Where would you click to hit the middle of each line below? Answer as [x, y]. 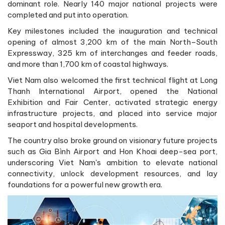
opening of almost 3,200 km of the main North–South [113, 42]
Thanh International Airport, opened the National [113, 91]
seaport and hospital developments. [73, 124]
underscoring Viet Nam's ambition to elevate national [113, 162]
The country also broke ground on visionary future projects [113, 140]
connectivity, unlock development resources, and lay [113, 173]
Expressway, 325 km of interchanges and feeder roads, [113, 53]
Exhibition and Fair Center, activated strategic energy [113, 102]
